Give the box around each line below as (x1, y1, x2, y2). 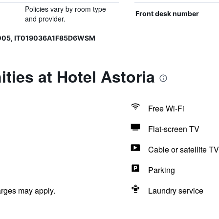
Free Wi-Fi (148, 103, 184, 114)
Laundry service (148, 185, 203, 196)
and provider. (24, 14, 66, 23)
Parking (148, 164, 175, 175)
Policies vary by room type (24, 4, 106, 14)
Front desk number (135, 9, 199, 18)
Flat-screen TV (148, 123, 199, 134)
